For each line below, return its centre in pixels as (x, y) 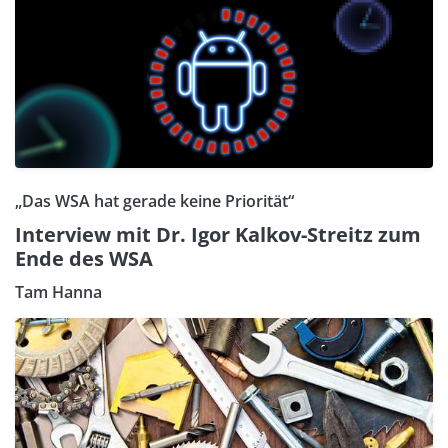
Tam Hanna (58, 291)
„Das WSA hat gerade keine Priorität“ (154, 200)
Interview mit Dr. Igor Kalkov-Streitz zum (218, 234)
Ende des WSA (84, 258)
